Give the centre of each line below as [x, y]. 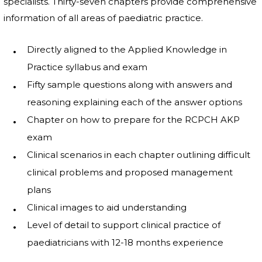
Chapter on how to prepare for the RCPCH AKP [133, 120]
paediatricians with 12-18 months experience [125, 242]
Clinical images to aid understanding [107, 207]
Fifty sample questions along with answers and [130, 85]
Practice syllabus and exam [87, 67]
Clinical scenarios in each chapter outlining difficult [139, 155]
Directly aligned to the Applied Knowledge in [127, 49]
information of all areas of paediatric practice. [103, 18]
